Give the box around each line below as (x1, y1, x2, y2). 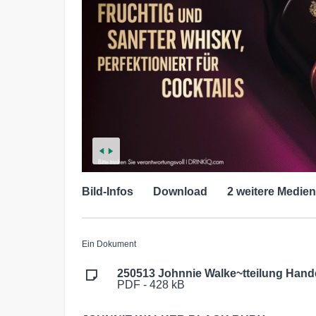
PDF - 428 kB (117, 278, 185, 291)
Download (153, 185, 207, 197)
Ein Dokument (82, 238, 136, 249)
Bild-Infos (82, 185, 133, 197)
